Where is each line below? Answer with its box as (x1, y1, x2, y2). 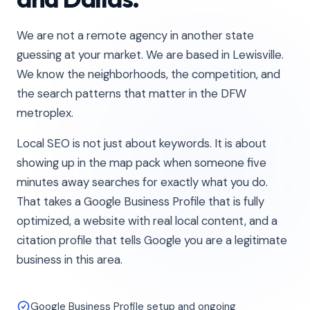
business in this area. (17, 252, 122, 267)
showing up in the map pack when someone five (17, 155, 266, 170)
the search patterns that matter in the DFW (17, 86, 246, 101)
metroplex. (17, 105, 73, 120)
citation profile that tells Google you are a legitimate (17, 232, 287, 248)
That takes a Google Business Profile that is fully (17, 194, 264, 209)
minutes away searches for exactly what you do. (17, 174, 268, 190)
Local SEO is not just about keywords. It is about (17, 136, 266, 151)
